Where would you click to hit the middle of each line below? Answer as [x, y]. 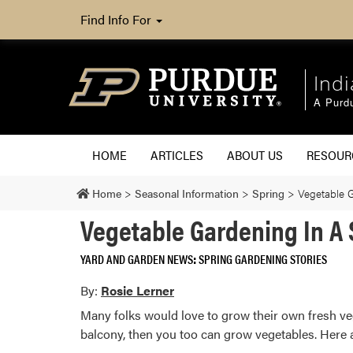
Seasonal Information [187, 193]
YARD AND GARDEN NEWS [137, 258]
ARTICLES [177, 154]
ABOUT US [255, 154]
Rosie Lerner [137, 290]
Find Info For [117, 19]
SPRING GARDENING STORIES [263, 258]
